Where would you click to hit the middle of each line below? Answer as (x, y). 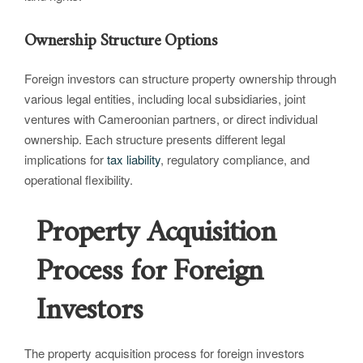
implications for (66, 160)
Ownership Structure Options (121, 41)
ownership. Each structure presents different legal (155, 139)
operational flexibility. (79, 180)
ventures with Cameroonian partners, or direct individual (171, 119)
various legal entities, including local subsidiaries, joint (165, 99)
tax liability (134, 160)
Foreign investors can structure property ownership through (180, 79)
